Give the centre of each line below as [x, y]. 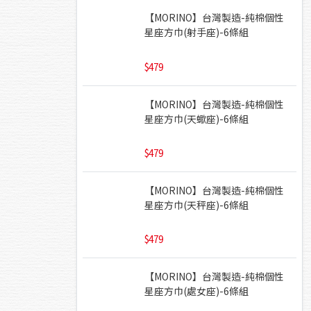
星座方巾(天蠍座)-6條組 [196, 118]
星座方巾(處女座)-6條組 [196, 291]
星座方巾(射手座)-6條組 [196, 32]
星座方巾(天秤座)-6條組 [196, 204]
